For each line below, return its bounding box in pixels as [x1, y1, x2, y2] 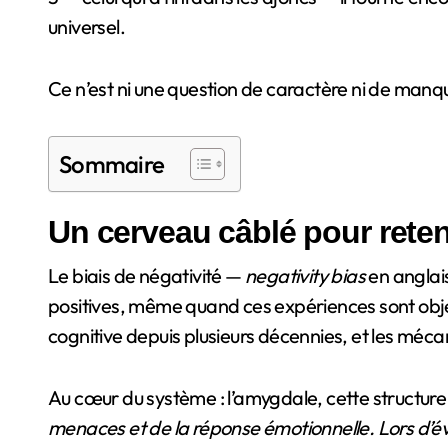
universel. [48, 13, 126, 39]
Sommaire [59, 148, 165, 179]
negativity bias [245, 262, 365, 288]
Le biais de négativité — [48, 262, 245, 288]
